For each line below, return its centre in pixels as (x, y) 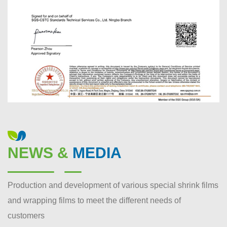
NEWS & (38, 153)
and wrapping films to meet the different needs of (94, 201)
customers (26, 216)
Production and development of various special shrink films (113, 185)
